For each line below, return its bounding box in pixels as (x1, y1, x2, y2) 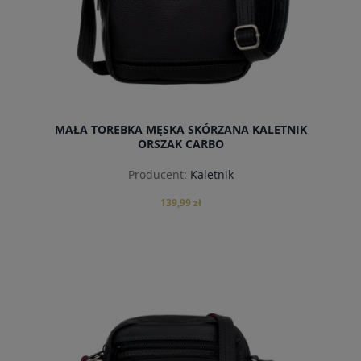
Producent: (127, 166, 187, 182)
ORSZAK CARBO (137, 136, 224, 152)
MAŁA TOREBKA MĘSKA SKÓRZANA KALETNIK (54, 122, 307, 138)
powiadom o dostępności (109, 293, 252, 309)
